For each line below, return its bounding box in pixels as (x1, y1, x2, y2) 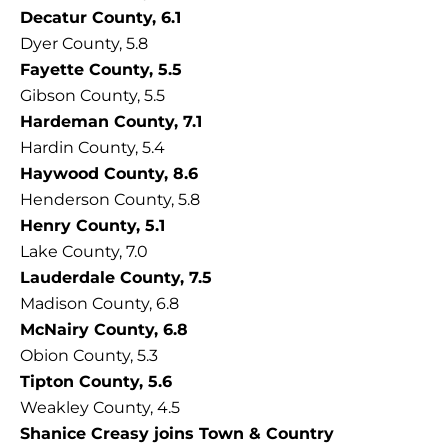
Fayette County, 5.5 (20, 60, 182, 80)
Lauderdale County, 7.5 (20, 268, 212, 288)
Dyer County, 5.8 (20, 34, 148, 54)
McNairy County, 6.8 (20, 320, 188, 340)
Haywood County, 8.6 (20, 164, 198, 184)
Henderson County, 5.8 (20, 190, 200, 210)
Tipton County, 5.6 (20, 372, 172, 392)
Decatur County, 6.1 (20, 8, 181, 28)
